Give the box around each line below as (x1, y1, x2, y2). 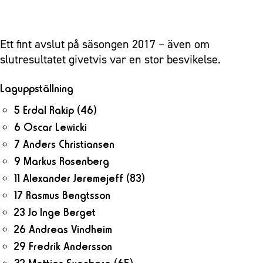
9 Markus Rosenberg (14, 154, 109, 168)
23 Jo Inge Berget (14, 205, 96, 219)
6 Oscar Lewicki (14, 120, 87, 134)
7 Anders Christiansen (14, 137, 114, 151)
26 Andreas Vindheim (14, 222, 112, 236)
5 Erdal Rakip (14, 103, 77, 117)
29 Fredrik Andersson (14, 239, 112, 253)
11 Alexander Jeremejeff (14, 171, 126, 185)
